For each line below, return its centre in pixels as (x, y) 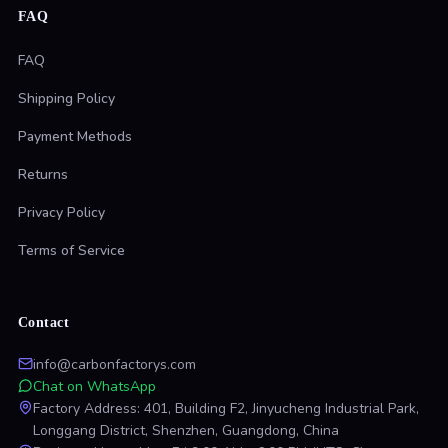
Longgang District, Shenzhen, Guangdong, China (185, 431)
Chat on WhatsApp (94, 387)
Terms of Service (71, 251)
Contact (43, 323)
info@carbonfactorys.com (114, 365)
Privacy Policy (61, 213)
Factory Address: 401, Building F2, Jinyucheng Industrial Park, (225, 409)
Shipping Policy (66, 99)
